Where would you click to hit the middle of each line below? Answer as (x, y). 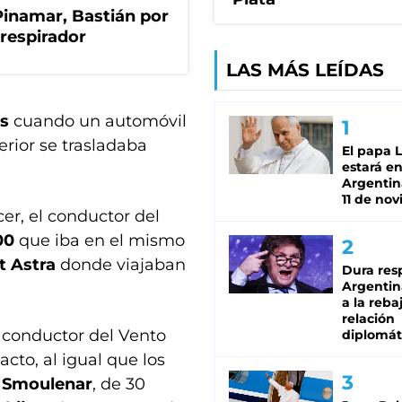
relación (368, 319)
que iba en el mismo (100, 240)
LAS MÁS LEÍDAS (305, 70)
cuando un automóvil (98, 121)
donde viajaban (121, 265)
